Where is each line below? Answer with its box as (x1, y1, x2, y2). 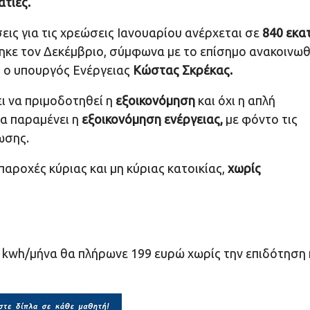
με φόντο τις (223, 112, 298, 127)
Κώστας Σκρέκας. (133, 63, 232, 77)
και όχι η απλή (195, 93, 275, 108)
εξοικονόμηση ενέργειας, (79, 112, 223, 127)
